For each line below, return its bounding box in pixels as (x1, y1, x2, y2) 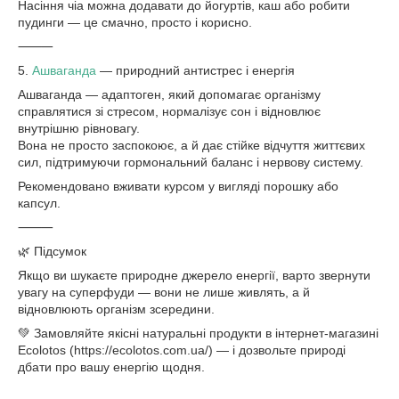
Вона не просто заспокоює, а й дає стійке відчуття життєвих (18, 138, 365, 152)
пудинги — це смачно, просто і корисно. (18, 15, 252, 29)
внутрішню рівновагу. (18, 121, 140, 135)
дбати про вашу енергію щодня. (18, 360, 205, 374)
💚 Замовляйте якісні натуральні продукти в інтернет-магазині (18, 326, 379, 340)
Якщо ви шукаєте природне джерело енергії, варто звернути (18, 268, 370, 282)
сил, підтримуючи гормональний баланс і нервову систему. (18, 155, 363, 169)
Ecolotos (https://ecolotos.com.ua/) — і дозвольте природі (18, 343, 346, 357)
